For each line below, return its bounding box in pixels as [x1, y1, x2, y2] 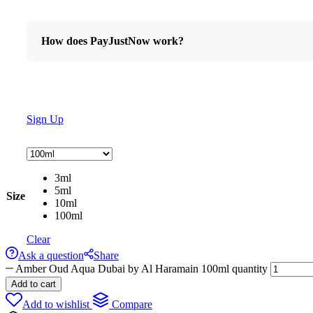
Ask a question [18, 249, 84, 261]
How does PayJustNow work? [41, 34, 184, 47]
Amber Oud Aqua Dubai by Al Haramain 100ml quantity [15, 262, 268, 275]
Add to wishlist [22, 298, 89, 310]
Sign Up [27, 112, 64, 125]
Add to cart [11, 278, 56, 289]
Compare [112, 298, 152, 310]
